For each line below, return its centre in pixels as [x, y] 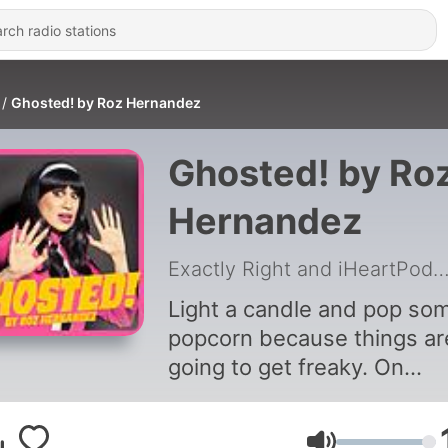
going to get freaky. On [285, 367]
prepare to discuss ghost [296, 425]
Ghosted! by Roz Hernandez [106, 102]
